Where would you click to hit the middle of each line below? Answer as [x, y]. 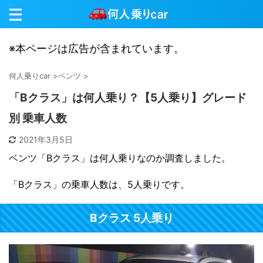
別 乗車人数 [38, 118]
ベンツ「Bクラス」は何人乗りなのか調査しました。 [120, 158]
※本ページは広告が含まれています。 [97, 48]
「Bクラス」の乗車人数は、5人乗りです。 [99, 184]
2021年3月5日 [46, 139]
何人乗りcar [30, 76]
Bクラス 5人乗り [131, 218]
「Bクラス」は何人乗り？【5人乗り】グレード [128, 98]
